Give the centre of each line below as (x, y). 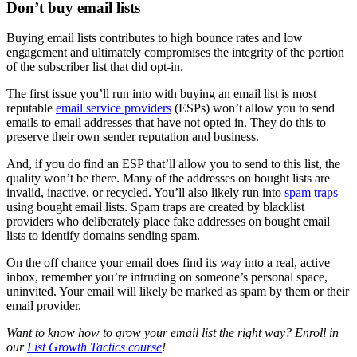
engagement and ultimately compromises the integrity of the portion (175, 53)
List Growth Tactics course (94, 347)
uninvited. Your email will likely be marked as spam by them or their (178, 292)
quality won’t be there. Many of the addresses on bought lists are (168, 178)
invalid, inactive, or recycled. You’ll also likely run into (144, 193)
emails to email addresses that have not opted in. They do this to (166, 123)
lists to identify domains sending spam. (103, 236)
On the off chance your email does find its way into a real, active (168, 263)
